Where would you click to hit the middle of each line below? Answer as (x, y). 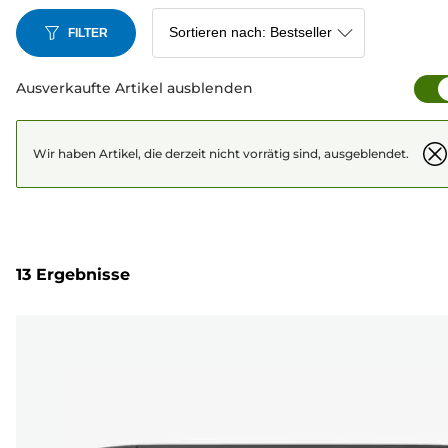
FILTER (88, 32)
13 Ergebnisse (73, 275)
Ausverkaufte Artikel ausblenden (134, 88)
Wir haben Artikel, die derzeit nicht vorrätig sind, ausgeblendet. (221, 153)
